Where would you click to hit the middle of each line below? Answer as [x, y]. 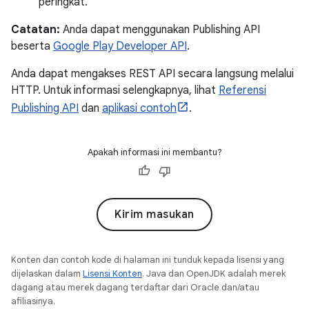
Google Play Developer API [120, 46]
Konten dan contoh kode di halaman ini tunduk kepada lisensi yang [148, 260]
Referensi [242, 90]
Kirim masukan [154, 215]
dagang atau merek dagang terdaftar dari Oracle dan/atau [135, 287]
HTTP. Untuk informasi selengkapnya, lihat [115, 90]
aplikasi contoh [139, 108]
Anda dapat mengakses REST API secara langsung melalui [152, 74]
